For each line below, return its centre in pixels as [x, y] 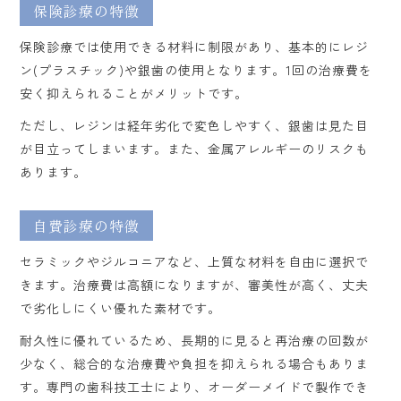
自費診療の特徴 [87, 225]
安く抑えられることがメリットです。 [134, 93]
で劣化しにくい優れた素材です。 [121, 307]
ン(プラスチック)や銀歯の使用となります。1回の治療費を [196, 69]
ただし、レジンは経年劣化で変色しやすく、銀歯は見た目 [195, 125]
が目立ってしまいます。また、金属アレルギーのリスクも [195, 148]
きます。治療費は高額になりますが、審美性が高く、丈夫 [195, 284]
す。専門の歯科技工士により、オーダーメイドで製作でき [195, 386]
